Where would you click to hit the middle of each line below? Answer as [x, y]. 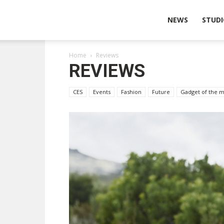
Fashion [131, 92]
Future [161, 92]
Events [102, 92]
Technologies [100, 59]
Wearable [94, 19]
